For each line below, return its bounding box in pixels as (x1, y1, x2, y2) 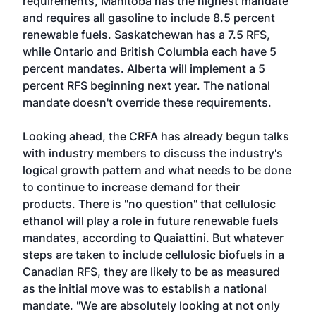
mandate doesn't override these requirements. (23, 95, 272, 109)
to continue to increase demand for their (23, 180, 240, 194)
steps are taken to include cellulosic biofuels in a (23, 248, 284, 262)
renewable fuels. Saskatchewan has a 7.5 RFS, (23, 28, 270, 42)
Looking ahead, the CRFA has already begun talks (23, 129, 289, 143)
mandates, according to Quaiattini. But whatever (23, 231, 284, 245)
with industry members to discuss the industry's (23, 146, 283, 160)
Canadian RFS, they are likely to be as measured (23, 265, 280, 279)
